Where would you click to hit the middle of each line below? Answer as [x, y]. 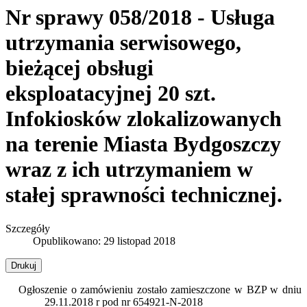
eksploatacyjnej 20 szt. [111, 94]
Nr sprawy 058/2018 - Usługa [140, 17]
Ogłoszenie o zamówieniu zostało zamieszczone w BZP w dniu [160, 289]
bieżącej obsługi [79, 68]
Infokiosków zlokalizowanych [144, 119]
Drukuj [24, 265]
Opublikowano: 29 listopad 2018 [104, 241]
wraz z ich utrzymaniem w [129, 170]
